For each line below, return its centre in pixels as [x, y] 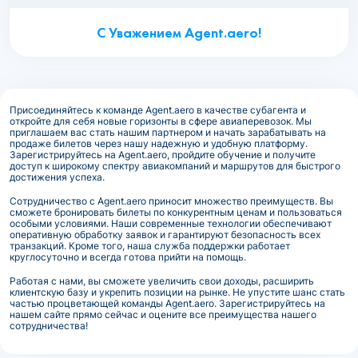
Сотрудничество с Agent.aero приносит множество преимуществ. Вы [171, 201]
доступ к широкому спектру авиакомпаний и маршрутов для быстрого [175, 166]
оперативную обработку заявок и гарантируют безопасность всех [165, 235]
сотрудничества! [49, 326]
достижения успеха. [60, 177]
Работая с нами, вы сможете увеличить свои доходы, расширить [162, 281]
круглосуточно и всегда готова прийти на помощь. [130, 257]
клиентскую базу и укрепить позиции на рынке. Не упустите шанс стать [177, 292]
